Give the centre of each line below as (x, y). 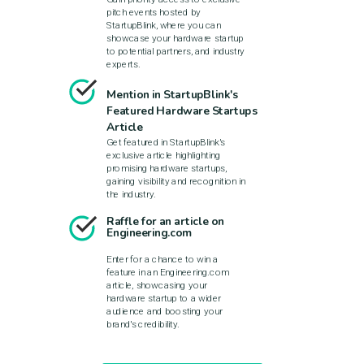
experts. (123, 64)
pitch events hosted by (153, 12)
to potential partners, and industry (175, 51)
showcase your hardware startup (175, 38)
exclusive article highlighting (163, 155)
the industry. (131, 194)
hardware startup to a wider (163, 298)
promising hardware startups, (166, 168)
